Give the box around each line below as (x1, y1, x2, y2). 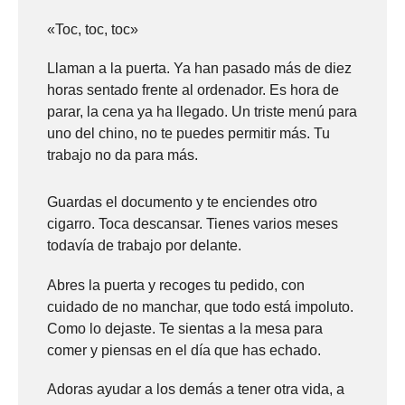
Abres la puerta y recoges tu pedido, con (47, 277, 305, 293)
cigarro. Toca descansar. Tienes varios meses (47, 216, 338, 232)
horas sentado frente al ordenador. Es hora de (47, 82, 339, 99)
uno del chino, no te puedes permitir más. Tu (47, 126, 330, 142)
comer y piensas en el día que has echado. (47, 342, 321, 358)
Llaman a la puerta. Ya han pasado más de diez (47, 61, 352, 77)
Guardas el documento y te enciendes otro (47, 194, 317, 211)
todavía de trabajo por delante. (47, 238, 241, 254)
